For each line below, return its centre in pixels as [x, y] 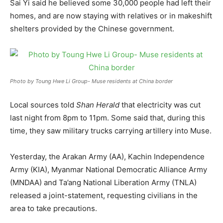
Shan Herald [98, 105]
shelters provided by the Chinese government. [92, 28]
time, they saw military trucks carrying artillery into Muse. [111, 130]
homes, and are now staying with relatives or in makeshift [111, 15]
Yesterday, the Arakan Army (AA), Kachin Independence [107, 156]
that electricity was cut [160, 105]
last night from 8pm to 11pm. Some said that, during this [108, 117]
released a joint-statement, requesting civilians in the [104, 195]
